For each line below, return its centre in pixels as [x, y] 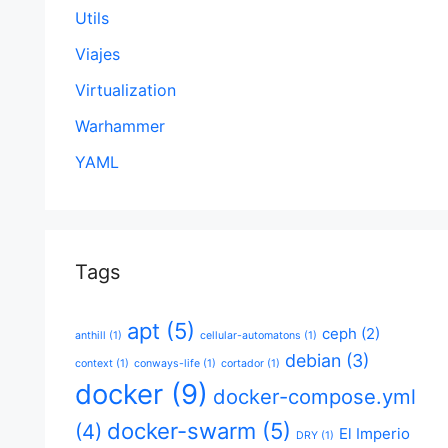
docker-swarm [181, 431]
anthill [90, 335]
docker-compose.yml [314, 396]
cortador [242, 363]
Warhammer [119, 126]
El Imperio [374, 433]
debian [312, 360]
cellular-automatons [250, 335]
